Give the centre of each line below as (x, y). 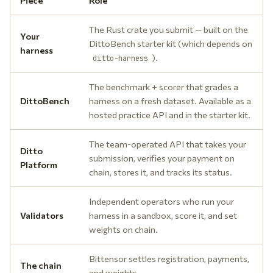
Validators (42, 215)
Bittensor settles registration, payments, (169, 258)
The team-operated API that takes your (168, 144)
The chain (41, 265)
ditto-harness (120, 58)
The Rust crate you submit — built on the (168, 29)
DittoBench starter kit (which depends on (171, 43)
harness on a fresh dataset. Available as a (170, 101)
